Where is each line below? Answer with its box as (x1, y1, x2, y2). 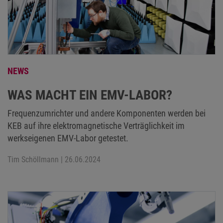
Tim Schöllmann (7, 154, 59, 164)
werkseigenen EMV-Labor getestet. (7, 132, 128, 143)
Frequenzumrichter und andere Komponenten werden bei (7, 108, 206, 118)
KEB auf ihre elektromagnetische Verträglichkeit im (7, 120, 185, 131)
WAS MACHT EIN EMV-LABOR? (7, 87, 172, 103)
